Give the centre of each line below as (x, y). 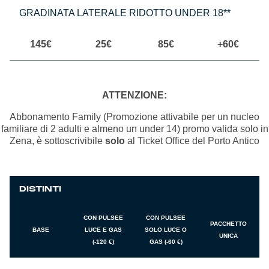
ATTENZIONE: (134, 95)
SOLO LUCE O (166, 230)
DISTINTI (40, 189)
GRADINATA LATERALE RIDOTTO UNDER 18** (125, 13)
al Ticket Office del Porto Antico (192, 141)
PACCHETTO (228, 224)
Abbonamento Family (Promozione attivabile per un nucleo (134, 117)
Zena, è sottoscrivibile (57, 141)
